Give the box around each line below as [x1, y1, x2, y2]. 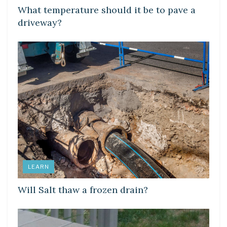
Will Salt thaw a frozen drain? [18, 183, 148, 196]
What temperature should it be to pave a [18, 4, 196, 16]
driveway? [18, 16, 62, 28]
